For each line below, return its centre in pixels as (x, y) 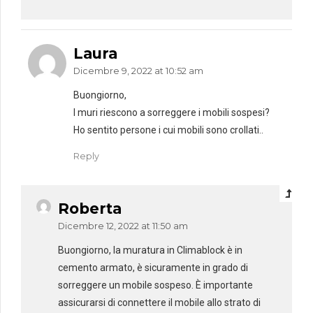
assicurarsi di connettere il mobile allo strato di (159, 302)
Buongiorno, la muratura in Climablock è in (150, 250)
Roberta (90, 208)
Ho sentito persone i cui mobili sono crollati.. (168, 130)
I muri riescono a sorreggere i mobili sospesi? (172, 112)
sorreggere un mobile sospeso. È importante (155, 285)
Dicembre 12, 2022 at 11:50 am (123, 226)
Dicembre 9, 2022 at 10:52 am (138, 71)
